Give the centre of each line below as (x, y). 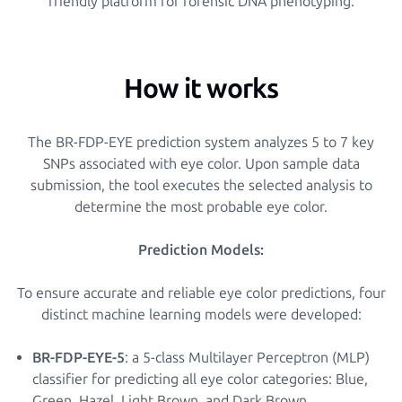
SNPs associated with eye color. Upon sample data (201, 164)
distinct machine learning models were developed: (201, 315)
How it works (201, 89)
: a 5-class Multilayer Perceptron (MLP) (247, 358)
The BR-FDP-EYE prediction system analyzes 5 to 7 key (201, 142)
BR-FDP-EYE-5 (79, 358)
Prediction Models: (201, 250)
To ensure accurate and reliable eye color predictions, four (201, 293)
